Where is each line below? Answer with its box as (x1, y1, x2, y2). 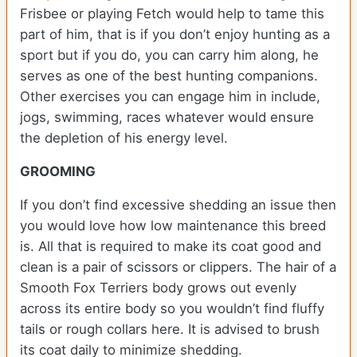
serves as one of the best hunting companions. (20, 68, 318, 84)
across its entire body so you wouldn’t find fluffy (20, 300, 324, 317)
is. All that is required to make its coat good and (20, 238, 321, 255)
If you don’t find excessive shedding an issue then (20, 197, 336, 214)
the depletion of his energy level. (20, 130, 228, 147)
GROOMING (20, 163, 99, 180)
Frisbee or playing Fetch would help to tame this (20, 6, 324, 22)
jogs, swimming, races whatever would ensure (20, 109, 314, 126)
